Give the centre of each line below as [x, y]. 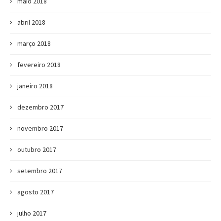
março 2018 [34, 43]
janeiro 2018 [35, 86]
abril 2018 [31, 22]
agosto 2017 [36, 192]
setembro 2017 [40, 170]
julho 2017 [32, 213]
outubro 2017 [37, 149]
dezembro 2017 [40, 107]
